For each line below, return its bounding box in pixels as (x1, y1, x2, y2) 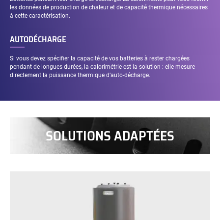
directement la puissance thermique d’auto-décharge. (9, 72, 150, 79)
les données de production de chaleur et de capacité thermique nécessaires (9, 4, 208, 11)
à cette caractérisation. (9, 12, 70, 20)
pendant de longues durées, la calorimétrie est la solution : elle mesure (9, 63, 195, 71)
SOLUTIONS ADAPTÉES (46, 125, 174, 147)
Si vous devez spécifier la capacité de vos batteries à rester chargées (9, 55, 190, 62)
